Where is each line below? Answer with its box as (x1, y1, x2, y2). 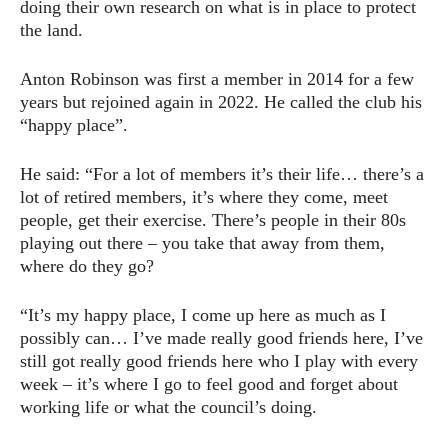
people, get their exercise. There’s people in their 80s (20, 209, 406, 230)
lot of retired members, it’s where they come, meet (20, 186, 388, 207)
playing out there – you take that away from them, (20, 232, 385, 253)
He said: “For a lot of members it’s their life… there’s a (20, 163, 424, 184)
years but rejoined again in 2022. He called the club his (20, 91, 422, 112)
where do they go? (20, 255, 154, 276)
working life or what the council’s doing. (20, 396, 317, 417)
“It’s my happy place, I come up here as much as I (20, 304, 386, 325)
